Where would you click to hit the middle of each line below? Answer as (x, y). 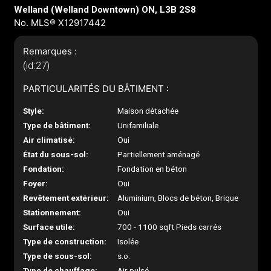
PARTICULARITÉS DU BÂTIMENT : (96, 89)
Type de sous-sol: (57, 256)
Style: (33, 111)
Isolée (128, 241)
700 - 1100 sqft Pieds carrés (170, 227)
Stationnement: (52, 212)
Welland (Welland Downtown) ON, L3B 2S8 (105, 10)
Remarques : (50, 51)
